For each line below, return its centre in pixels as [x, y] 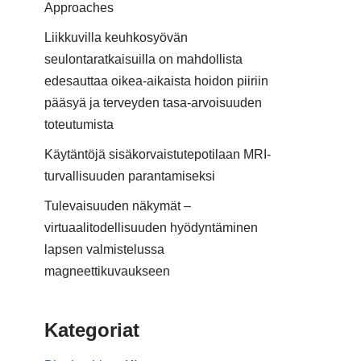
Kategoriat [92, 330]
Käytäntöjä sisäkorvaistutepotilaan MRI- [158, 154]
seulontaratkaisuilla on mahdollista [143, 59]
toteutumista [79, 124]
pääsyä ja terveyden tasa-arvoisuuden [153, 103]
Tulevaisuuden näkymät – [118, 206]
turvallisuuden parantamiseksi [130, 176]
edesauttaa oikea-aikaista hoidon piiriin [156, 81]
